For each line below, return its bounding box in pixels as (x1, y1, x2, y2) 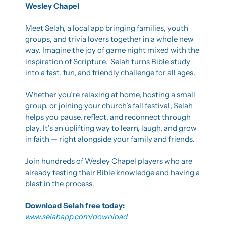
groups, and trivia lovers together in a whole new (25, 34, 194, 44)
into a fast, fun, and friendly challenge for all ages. (25, 67, 195, 77)
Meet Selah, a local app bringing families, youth (25, 23, 188, 33)
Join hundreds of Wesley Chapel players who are (25, 156, 192, 166)
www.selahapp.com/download (25, 211, 128, 221)
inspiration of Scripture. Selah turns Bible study (25, 56, 190, 66)
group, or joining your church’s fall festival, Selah (25, 100, 193, 110)
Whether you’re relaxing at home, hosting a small (25, 89, 195, 99)
